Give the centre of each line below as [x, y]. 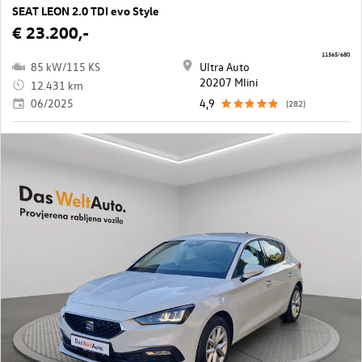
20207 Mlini [229, 82]
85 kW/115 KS [65, 67]
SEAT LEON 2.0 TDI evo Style [86, 11]
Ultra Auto [225, 67]
